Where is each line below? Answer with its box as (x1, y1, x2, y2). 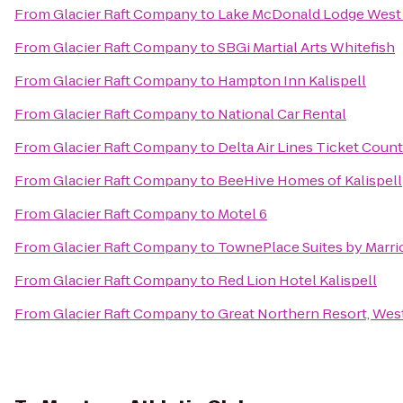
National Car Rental (218, 104, 346, 123)
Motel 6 (218, 204, 267, 223)
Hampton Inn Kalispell (218, 71, 366, 90)
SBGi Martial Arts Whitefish (218, 38, 395, 57)
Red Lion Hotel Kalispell (218, 271, 377, 290)
